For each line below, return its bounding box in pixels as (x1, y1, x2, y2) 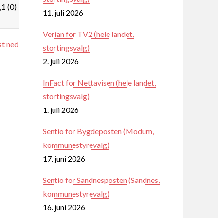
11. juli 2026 (43, 7, 83, 17)
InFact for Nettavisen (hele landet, (43, 77, 156, 87)
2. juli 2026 (43, 56, 79, 66)
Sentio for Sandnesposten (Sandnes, (43, 175, 160, 184)
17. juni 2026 (43, 153, 85, 163)
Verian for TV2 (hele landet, (43, 29, 134, 38)
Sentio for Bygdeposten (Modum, (43, 126, 154, 136)
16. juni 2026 (43, 202, 85, 212)
